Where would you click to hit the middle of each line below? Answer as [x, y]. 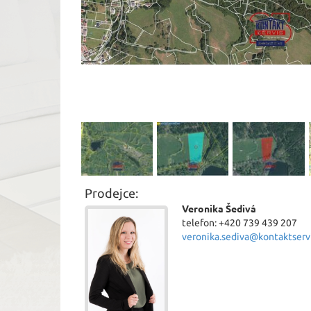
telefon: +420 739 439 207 [239, 223]
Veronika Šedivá [219, 209]
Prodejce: [111, 193]
